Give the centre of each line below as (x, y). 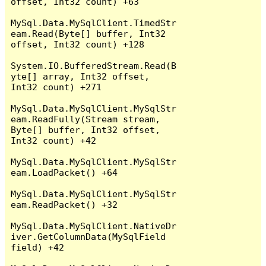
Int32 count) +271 (56, 87)
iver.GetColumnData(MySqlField (88, 236)
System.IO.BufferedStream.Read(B (94, 65)
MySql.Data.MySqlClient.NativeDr (94, 226)
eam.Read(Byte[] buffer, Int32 (88, 33)
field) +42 (38, 247)
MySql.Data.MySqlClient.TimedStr (94, 23)
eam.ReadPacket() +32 (64, 204)
